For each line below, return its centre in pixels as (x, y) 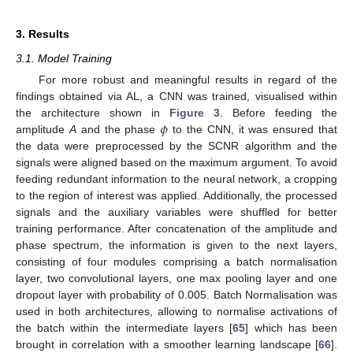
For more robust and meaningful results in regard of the (188, 79)
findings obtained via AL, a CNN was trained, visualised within (176, 96)
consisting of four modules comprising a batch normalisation (176, 261)
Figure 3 (195, 112)
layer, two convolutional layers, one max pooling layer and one (176, 278)
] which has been (292, 327)
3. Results (43, 33)
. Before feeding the (279, 112)
